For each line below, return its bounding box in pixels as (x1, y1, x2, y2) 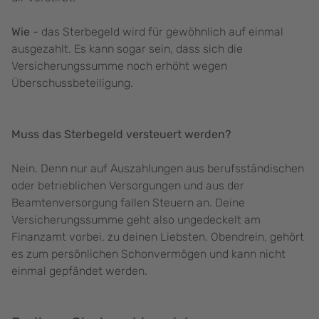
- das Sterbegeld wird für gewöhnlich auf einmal (33, 25, 283, 39)
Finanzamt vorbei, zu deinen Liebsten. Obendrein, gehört (11, 230, 304, 244)
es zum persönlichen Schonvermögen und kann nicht (11, 247, 286, 261)
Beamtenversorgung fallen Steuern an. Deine (11, 196, 245, 210)
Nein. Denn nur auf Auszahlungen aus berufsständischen (11, 162, 304, 176)
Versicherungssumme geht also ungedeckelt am (11, 213, 261, 227)
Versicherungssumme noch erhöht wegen (11, 59, 227, 73)
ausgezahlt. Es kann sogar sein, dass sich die (11, 42, 243, 56)
